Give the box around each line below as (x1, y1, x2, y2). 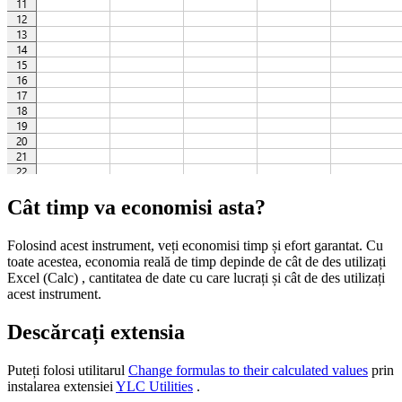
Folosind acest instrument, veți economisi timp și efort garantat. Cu (7, 238, 383, 254)
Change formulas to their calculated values (128, 362, 368, 378)
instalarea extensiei (7, 378, 116, 394)
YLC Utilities (116, 378, 193, 394)
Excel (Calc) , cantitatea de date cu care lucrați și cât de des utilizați (7, 270, 385, 286)
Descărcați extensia (7, 320, 185, 345)
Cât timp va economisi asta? (7, 196, 266, 220)
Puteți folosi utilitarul (7, 362, 128, 378)
